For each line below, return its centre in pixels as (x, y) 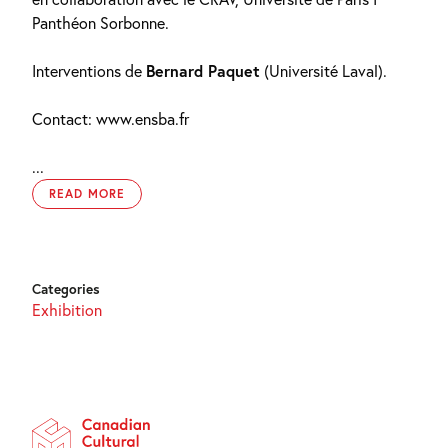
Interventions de (89, 70)
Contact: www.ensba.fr (110, 118)
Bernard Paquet (203, 70)
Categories (66, 289)
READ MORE (87, 193)
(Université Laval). (323, 70)
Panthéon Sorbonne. (100, 22)
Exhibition (67, 309)
